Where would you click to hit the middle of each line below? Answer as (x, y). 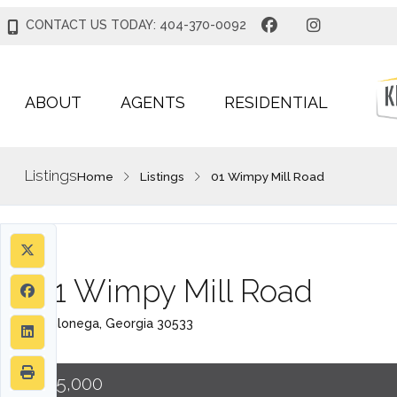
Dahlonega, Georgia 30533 (113, 324)
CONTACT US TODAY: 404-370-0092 (136, 24)
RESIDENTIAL (276, 103)
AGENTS (152, 103)
